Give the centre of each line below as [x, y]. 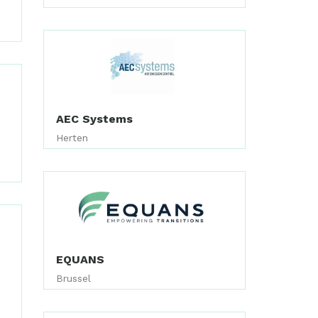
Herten [72, 137]
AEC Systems [95, 119]
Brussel [74, 279]
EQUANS [81, 260]
